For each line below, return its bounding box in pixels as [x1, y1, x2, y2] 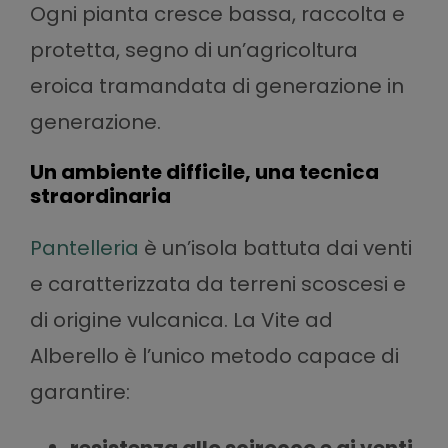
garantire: [29, 377, 130, 406]
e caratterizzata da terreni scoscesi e [29, 269, 406, 298]
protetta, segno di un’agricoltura [29, 35, 358, 64]
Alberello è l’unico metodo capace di [29, 341, 399, 370]
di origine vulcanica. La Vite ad [29, 305, 333, 334]
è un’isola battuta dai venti [138, 233, 412, 262]
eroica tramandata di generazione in [29, 71, 404, 100]
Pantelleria [29, 233, 139, 262]
